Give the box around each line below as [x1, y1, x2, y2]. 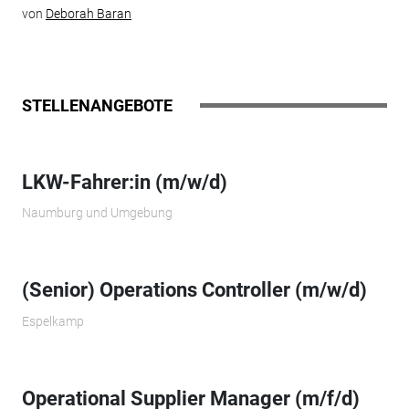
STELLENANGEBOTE [21, 95, 173, 115]
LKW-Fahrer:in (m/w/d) [21, 170, 227, 194]
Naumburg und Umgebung [21, 205, 173, 221]
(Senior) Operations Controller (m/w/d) [21, 278, 367, 302]
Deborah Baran [45, 6, 131, 22]
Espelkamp [21, 313, 84, 329]
